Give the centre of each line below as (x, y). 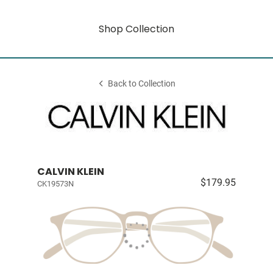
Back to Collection (142, 84)
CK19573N (55, 184)
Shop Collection (136, 29)
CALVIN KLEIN (70, 172)
